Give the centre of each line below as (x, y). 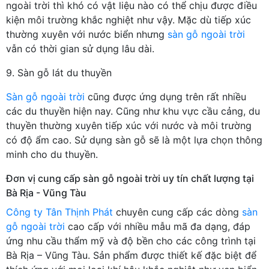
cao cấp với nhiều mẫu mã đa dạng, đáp (158, 226)
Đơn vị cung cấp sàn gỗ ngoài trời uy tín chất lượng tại (130, 178)
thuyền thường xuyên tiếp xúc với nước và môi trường (129, 125)
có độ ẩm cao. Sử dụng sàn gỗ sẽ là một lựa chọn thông (134, 140)
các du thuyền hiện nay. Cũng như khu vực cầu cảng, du (133, 111)
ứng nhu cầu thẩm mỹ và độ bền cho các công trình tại (131, 240)
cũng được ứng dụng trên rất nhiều (165, 96)
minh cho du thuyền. (52, 154)
